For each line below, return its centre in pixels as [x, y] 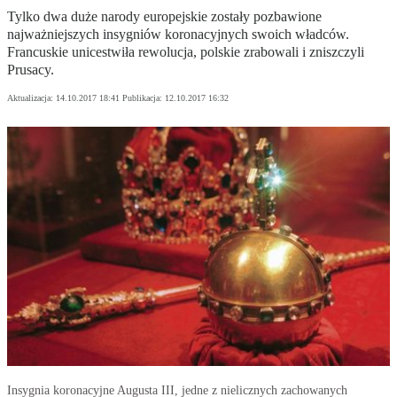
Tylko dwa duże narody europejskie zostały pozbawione [164, 17]
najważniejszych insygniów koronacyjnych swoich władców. [178, 35]
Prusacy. [31, 70]
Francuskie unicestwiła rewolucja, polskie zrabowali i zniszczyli [186, 52]
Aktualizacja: [31, 98]
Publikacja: [144, 98]
